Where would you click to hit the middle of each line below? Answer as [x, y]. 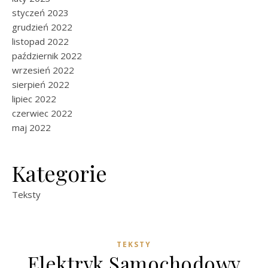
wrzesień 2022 [43, 70]
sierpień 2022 [41, 84]
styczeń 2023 [40, 13]
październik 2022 [47, 56]
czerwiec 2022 [42, 113]
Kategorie [60, 173]
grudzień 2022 [42, 27]
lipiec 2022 [34, 99]
